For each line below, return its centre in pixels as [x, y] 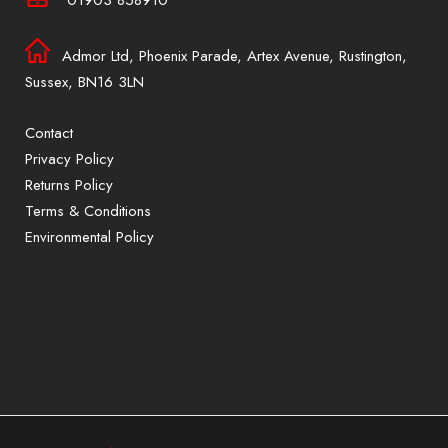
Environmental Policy [89, 237]
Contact [49, 133]
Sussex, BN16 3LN [84, 82]
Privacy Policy [69, 159]
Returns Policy [69, 185]
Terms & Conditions [88, 211]
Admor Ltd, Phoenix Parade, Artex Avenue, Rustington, [234, 56]
